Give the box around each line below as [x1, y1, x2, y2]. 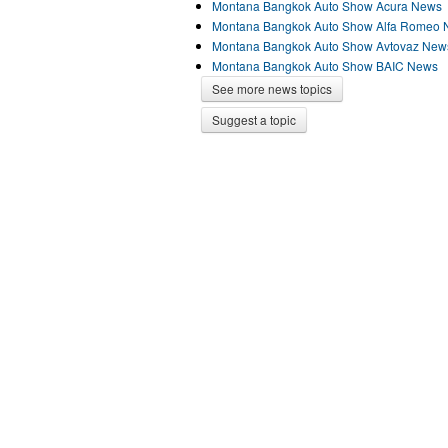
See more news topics [212, 80, 332, 97]
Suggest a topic [212, 111, 296, 128]
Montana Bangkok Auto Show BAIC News [212, 57, 438, 74]
